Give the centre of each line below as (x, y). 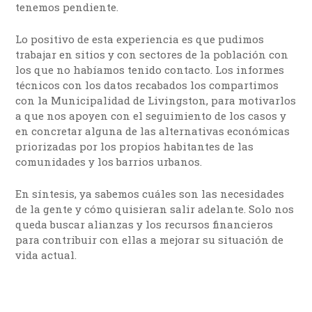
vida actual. (46, 255)
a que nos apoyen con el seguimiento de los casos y (151, 116)
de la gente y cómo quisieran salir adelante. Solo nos (155, 209)
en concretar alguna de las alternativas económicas (153, 131)
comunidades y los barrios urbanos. (109, 162)
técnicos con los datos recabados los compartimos (147, 85)
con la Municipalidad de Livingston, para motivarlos (156, 101)
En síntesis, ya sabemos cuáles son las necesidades (150, 194)
